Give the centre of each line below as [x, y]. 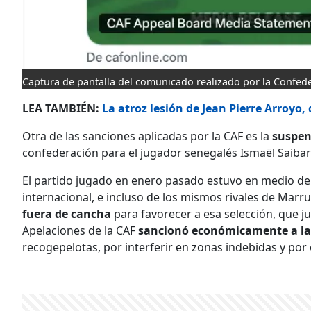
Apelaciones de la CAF [80, 231]
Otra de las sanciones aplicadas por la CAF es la [147, 136]
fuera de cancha [67, 214]
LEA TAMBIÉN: [62, 109]
